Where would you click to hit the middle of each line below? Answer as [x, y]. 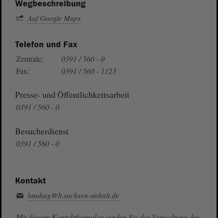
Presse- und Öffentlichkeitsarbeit [72, 95]
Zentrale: [29, 58]
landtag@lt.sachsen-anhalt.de [73, 195]
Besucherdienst [42, 131]
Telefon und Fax [46, 44]
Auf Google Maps [54, 18]
